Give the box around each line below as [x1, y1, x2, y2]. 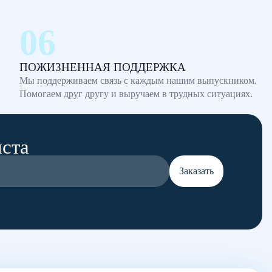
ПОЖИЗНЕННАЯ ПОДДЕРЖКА [19, 61, 186, 73]
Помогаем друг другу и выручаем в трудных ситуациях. [19, 89, 253, 99]
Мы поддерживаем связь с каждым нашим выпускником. [19, 75, 257, 86]
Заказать [179, 166, 214, 176]
